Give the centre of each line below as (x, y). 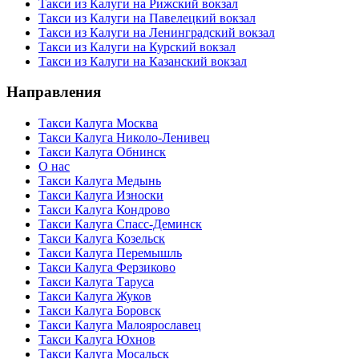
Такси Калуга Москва (98, 123)
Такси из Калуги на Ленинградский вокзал (157, 32)
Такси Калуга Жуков (95, 296)
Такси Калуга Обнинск (102, 152)
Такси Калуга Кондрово (104, 210)
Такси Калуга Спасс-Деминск (120, 224)
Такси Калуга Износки (101, 196)
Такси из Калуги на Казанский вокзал (143, 61)
